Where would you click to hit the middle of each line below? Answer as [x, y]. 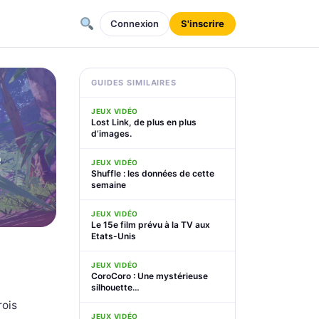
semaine [109, 185]
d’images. [111, 134]
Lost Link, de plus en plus [144, 122]
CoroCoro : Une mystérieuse [150, 276]
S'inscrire [203, 23]
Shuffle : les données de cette [153, 173]
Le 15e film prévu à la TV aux [151, 225]
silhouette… [115, 287]
